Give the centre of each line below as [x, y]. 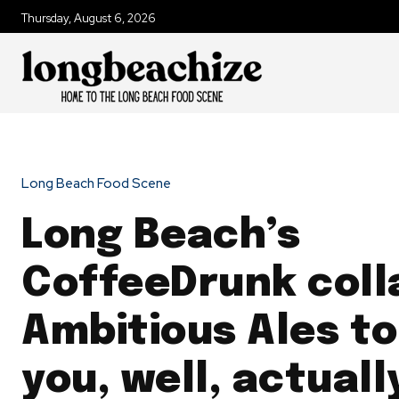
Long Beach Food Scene [96, 184]
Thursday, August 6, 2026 [89, 18]
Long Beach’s [161, 237]
